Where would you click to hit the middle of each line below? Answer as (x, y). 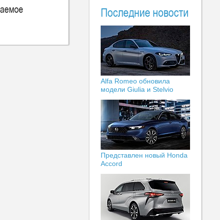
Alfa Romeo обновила (135, 81)
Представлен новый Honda (144, 155)
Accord (111, 164)
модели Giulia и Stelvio (137, 89)
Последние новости (145, 12)
